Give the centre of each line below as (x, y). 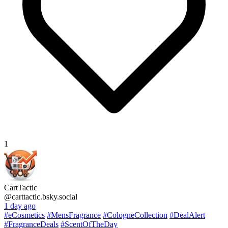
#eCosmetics (24, 215)
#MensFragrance (74, 215)
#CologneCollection (135, 215)
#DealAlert (187, 215)
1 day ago (20, 206)
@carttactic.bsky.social (41, 196)
